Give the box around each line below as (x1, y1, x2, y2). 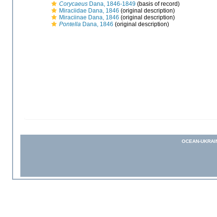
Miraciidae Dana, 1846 (59, 7, 119, 14)
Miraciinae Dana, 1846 (59, 14, 119, 21)
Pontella (59, 20, 81, 28)
